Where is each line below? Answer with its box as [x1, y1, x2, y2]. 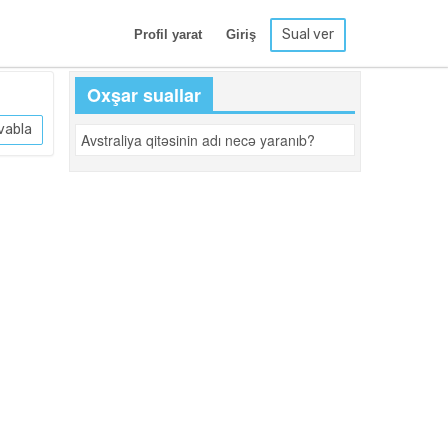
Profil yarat [134, 27, 202, 42]
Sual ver [282, 26, 334, 43]
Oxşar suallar [86, 82, 201, 108]
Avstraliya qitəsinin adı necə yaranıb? [80, 130, 315, 150]
